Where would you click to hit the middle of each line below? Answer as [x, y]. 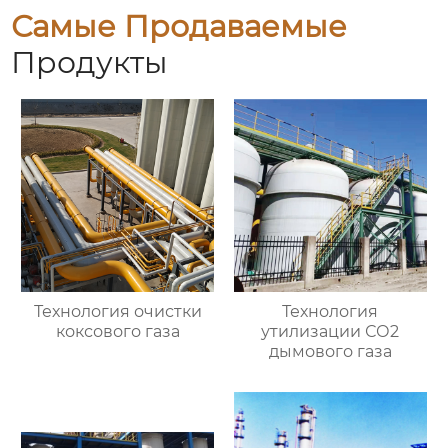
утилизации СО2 [330, 332]
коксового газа [117, 332]
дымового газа [330, 352]
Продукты [90, 62]
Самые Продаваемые [179, 26]
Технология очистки [117, 312]
